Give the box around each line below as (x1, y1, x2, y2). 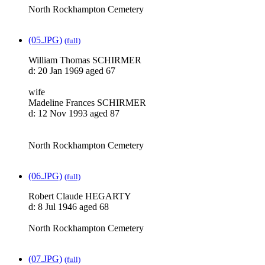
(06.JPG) (28, 171, 62, 182)
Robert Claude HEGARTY (28, 191, 131, 202)
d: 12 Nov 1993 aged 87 (28, 108, 119, 119)
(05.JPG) (28, 35, 62, 46)
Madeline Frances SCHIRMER (28, 98, 146, 108)
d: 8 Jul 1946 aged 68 (28, 202, 109, 212)
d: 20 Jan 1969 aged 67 (28, 66, 115, 76)
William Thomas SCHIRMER (28, 55, 141, 66)
